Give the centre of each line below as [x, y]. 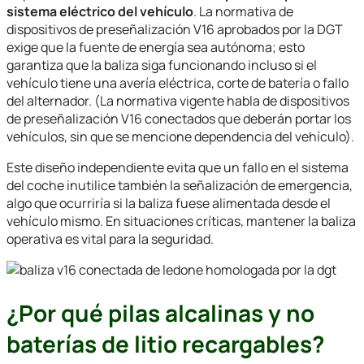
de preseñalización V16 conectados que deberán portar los [179, 118]
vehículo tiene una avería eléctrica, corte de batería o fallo [178, 82]
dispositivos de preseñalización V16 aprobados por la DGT [175, 29]
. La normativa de [243, 11]
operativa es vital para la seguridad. [110, 238]
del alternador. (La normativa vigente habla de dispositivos [178, 100]
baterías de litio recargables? [165, 344]
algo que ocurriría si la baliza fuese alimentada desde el [169, 203]
